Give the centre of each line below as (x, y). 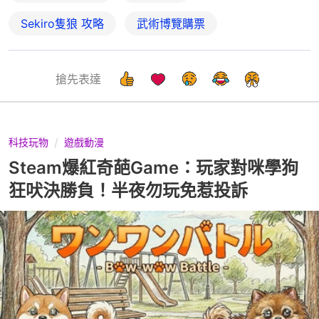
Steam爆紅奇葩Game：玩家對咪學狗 (153, 168)
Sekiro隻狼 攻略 (62, 24)
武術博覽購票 (171, 24)
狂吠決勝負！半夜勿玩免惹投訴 (128, 191)
